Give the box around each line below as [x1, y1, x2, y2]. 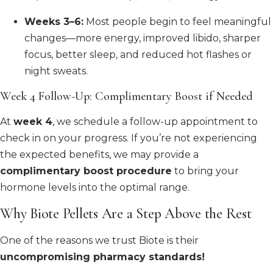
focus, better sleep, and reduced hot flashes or [24, 49, 252, 60]
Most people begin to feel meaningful [83, 16, 271, 27]
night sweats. [24, 65, 88, 77]
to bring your [172, 165, 239, 177]
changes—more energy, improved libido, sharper [24, 32, 261, 44]
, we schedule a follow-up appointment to [52, 116, 258, 127]
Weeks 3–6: [24, 16, 83, 27]
